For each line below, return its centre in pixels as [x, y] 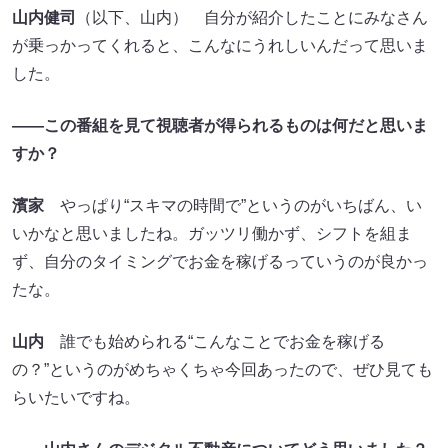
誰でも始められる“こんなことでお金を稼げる [214, 342]
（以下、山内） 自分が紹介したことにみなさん [252, 18]
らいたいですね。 [76, 398]
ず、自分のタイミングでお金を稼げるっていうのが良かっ [220, 262]
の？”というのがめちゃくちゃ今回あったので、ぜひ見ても [222, 370]
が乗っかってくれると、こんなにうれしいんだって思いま [220, 46]
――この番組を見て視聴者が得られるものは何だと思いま [220, 126]
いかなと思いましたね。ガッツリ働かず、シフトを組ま [212, 234]
